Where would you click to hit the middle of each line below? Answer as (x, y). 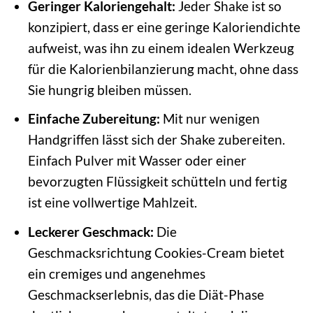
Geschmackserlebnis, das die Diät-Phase (146, 294)
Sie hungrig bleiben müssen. (109, 89)
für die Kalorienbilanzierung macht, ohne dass (163, 68)
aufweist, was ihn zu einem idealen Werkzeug (161, 48)
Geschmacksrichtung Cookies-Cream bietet (156, 252)
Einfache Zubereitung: (94, 119)
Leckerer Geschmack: (90, 231)
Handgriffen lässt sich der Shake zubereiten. (156, 140)
